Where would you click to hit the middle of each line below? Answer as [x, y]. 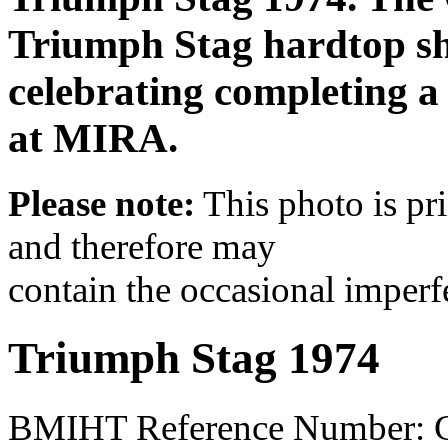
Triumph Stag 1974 [194, 358]
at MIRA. [93, 138]
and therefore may [142, 246]
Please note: [101, 203]
